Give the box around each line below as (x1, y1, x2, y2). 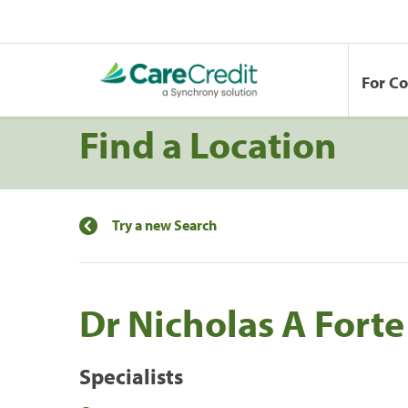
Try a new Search (112, 215, 217, 234)
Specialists (79, 362, 183, 390)
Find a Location (79, 118, 337, 168)
